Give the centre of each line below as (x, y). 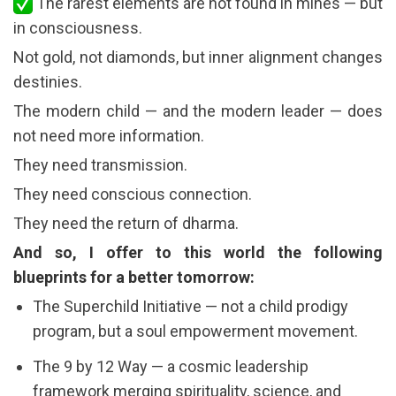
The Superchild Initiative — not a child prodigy (190, 306)
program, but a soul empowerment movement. (195, 331)
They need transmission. (100, 164)
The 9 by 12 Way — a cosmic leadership (171, 366)
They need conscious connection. (133, 194)
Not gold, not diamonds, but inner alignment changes (198, 57)
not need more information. (109, 135)
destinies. (48, 81)
